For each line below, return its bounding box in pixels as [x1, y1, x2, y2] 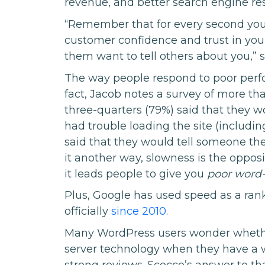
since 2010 [111, 205, 167, 218]
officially [64, 205, 112, 218]
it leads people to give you [64, 167, 208, 180]
